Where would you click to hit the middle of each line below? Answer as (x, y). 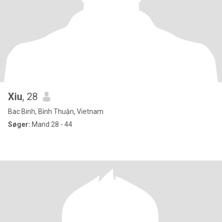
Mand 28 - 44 (51, 124)
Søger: (19, 124)
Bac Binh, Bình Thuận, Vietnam (56, 111)
